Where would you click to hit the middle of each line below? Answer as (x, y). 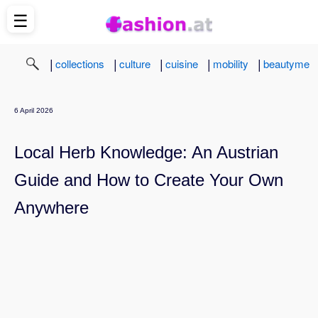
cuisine (182, 63)
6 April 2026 (34, 110)
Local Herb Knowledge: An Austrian (146, 152)
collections (80, 63)
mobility (231, 63)
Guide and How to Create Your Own (149, 180)
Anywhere (51, 207)
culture (135, 63)
